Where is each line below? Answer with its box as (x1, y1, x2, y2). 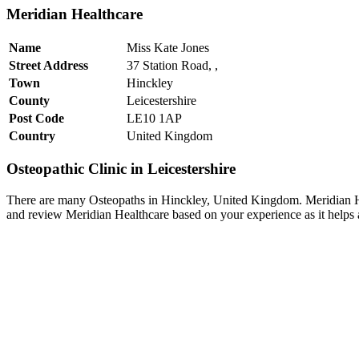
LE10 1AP (127, 111, 182, 125)
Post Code (9, 111, 64, 125)
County (9, 93, 50, 107)
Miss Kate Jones (127, 40, 209, 54)
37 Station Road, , (127, 58, 218, 72)
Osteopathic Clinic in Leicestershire (6, 160, 236, 178)
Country (9, 128, 55, 143)
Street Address (9, 58, 88, 72)
